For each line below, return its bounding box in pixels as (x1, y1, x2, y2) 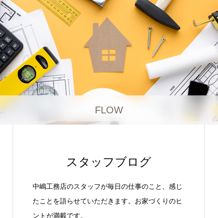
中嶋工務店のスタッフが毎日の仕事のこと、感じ (33, 182, 182, 190)
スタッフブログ (66, 155, 151, 168)
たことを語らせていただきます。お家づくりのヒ (33, 197, 182, 205)
